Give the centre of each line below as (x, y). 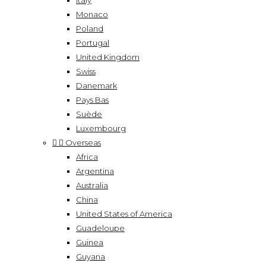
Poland (90, 28)
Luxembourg (101, 128)
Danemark (96, 85)
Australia (92, 185)
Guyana (91, 256)
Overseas (83, 142)
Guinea (90, 242)
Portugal (93, 43)
